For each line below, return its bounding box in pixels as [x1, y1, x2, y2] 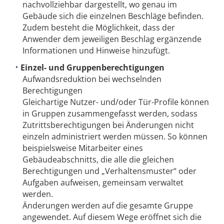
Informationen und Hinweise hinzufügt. [22, 45, 170, 56]
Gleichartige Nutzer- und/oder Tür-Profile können [22, 96, 209, 107]
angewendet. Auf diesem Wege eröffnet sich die [22, 211, 201, 222]
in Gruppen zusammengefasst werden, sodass [22, 107, 197, 119]
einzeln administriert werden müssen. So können [22, 130, 207, 142]
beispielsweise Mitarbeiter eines [22, 142, 143, 153]
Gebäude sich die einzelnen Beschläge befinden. [22, 10, 203, 22]
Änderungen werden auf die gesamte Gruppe [22, 199, 193, 211]
